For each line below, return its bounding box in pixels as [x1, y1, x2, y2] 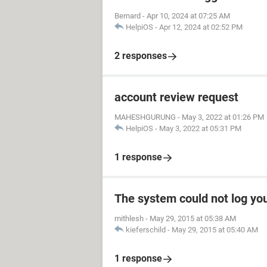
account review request [114, 90, 238, 104]
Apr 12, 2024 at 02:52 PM [159, 23, 243, 32]
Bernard [114, 11, 141, 20]
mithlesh [114, 214, 144, 223]
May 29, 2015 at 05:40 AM [172, 225, 258, 234]
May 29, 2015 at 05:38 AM [150, 214, 236, 223]
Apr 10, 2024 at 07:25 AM [147, 11, 230, 20]
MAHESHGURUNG [114, 113, 176, 122]
